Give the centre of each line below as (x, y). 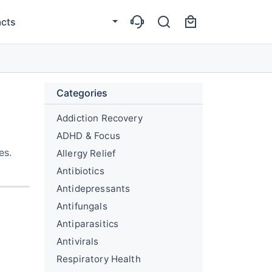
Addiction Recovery (100, 118)
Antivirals (78, 241)
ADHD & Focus (88, 136)
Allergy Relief (86, 153)
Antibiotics (80, 171)
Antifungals (82, 206)
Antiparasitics (88, 224)
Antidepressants (93, 189)
